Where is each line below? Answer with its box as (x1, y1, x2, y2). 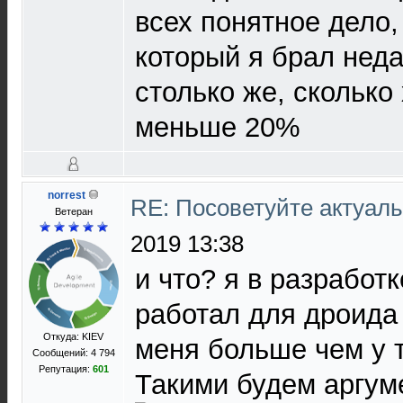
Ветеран (54, 206, 93, 217)
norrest (48, 189, 85, 201)
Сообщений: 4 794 (31, 347, 115, 358)
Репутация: (38, 363, 93, 374)
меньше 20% (135, 111, 300, 143)
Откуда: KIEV (43, 331, 103, 342)
